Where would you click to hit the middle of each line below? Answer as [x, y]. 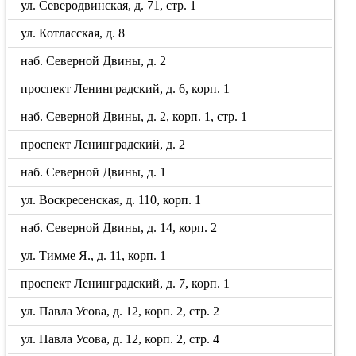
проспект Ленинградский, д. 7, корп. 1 [126, 283]
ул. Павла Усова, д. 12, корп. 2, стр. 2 [120, 311]
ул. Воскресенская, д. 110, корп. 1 [111, 200]
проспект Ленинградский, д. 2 [103, 144]
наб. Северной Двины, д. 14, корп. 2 [119, 228]
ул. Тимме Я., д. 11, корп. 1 [94, 255]
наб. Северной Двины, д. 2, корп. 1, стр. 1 [134, 116]
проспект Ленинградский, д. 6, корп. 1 [126, 89]
